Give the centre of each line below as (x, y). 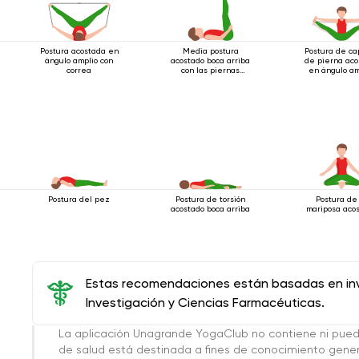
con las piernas (211, 70)
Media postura (210, 50)
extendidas (211, 79)
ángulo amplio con (79, 60)
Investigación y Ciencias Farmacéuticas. (205, 302)
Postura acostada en (79, 50)
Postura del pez (79, 199)
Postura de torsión (211, 199)
